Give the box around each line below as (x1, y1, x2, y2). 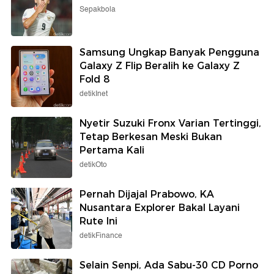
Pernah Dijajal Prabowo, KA (80, 188, 214, 200)
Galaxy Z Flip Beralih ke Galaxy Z (80, 59, 240, 72)
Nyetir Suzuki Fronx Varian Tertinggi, (80, 117, 261, 129)
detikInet (80, 87, 108, 100)
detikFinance (80, 229, 122, 242)
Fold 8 (80, 73, 109, 85)
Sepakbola (80, 3, 116, 15)
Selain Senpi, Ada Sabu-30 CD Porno (80, 259, 258, 271)
